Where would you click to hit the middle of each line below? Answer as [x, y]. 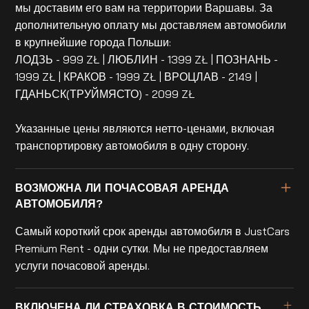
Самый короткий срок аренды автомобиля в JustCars [153, 231]
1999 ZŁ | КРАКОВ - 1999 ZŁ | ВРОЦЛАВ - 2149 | [137, 77]
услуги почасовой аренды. [83, 265]
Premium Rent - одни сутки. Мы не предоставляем [142, 248]
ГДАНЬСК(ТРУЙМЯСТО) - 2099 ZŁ [105, 94]
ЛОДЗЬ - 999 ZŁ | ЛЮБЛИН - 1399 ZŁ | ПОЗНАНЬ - [147, 60]
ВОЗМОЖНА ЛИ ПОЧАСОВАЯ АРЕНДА [122, 187]
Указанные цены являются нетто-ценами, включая [145, 129]
